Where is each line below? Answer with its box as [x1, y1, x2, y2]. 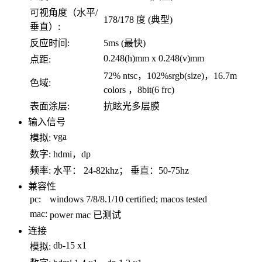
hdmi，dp [53, 149, 91, 159]
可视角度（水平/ [30, 7, 98, 18]
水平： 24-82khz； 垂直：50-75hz [53, 165, 189, 175]
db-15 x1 [53, 240, 87, 250]
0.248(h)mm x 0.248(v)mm [104, 53, 204, 63]
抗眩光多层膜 [104, 101, 160, 111]
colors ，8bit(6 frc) [104, 84, 174, 95]
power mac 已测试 [50, 209, 121, 220]
